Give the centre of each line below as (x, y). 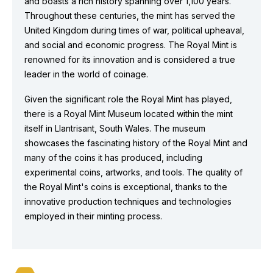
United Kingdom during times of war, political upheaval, (134, 30)
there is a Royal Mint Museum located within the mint (129, 114)
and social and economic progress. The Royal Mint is (131, 45)
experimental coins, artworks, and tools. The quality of (133, 172)
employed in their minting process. (93, 216)
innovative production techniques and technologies (128, 201)
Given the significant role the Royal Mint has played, (128, 99)
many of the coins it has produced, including (113, 158)
